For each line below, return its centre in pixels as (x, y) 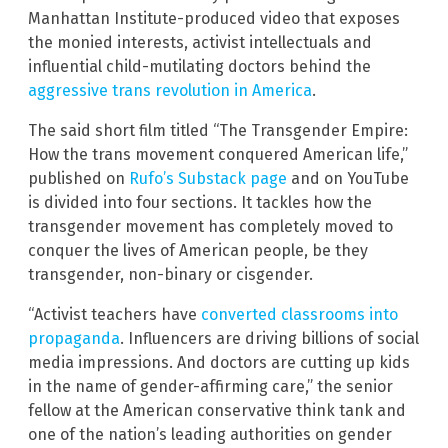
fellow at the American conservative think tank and (217, 411)
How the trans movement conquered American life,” (218, 155)
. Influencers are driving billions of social (269, 339)
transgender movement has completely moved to (210, 227)
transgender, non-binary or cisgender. (170, 275)
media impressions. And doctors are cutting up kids (219, 363)
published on (78, 179)
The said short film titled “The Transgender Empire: (218, 131)
